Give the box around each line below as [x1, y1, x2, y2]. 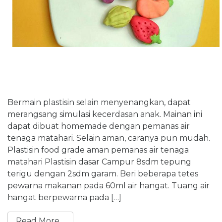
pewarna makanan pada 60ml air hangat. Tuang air [7, 180, 210, 190]
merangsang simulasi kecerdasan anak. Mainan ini [7, 109, 202, 119]
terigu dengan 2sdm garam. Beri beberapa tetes [7, 168, 198, 178]
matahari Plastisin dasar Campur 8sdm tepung [7, 157, 191, 166]
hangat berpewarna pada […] [7, 192, 121, 202]
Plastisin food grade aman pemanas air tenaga [7, 145, 189, 155]
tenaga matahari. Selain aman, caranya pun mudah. [7, 133, 210, 143]
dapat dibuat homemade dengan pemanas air [7, 121, 190, 131]
